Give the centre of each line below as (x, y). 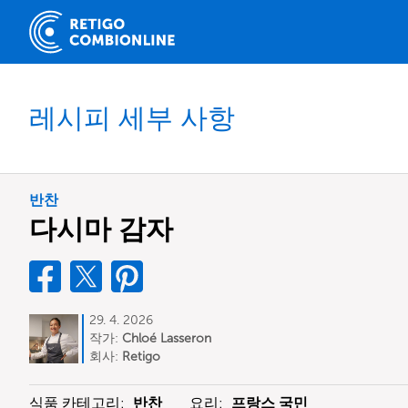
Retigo (141, 357)
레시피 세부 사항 (132, 118)
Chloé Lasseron (167, 338)
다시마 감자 (101, 229)
